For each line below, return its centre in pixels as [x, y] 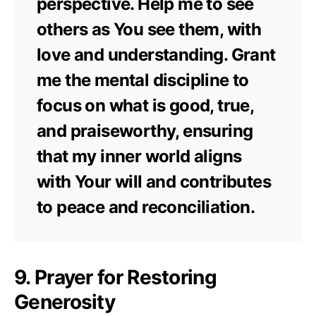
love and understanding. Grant [156, 54]
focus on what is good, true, [145, 105]
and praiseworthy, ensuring [145, 130]
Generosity [65, 302]
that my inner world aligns [139, 156]
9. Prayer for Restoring [115, 277]
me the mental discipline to [143, 80]
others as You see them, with [149, 29]
